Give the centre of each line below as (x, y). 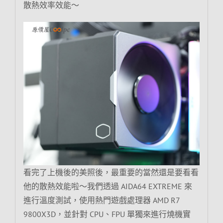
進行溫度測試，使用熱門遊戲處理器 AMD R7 (101, 200)
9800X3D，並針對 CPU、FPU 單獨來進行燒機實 (107, 214)
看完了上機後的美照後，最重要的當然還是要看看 (111, 172)
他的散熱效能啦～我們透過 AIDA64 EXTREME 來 (108, 186)
